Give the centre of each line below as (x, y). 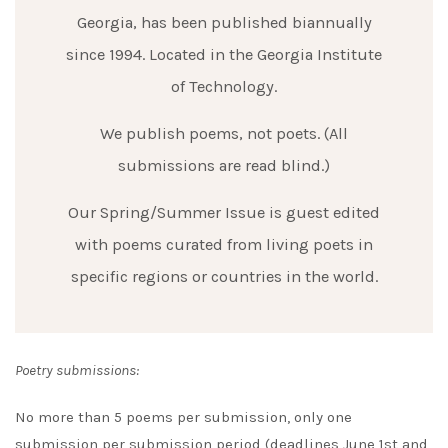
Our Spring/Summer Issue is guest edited (224, 212)
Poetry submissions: (77, 370)
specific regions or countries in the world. (224, 276)
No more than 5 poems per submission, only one (183, 417)
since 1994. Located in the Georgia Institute (224, 54)
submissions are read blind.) (224, 165)
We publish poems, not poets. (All (224, 133)
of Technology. (224, 86)
